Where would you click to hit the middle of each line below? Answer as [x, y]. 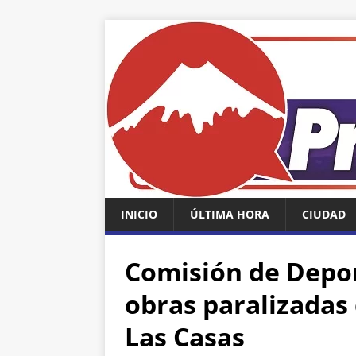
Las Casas [188, 337]
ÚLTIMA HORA [230, 214]
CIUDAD [324, 214]
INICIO [139, 214]
